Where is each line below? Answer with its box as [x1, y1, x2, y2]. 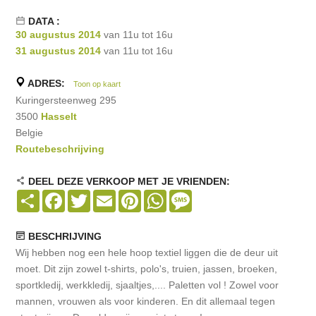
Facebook [65, 190, 110, 202]
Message [192, 190, 233, 202]
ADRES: [25, 78, 66, 90]
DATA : [25, 16, 61, 28]
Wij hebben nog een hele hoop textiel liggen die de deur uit [16, 247, 279, 259]
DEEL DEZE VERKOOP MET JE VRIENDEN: [25, 176, 231, 188]
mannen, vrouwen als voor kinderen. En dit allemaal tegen [16, 296, 276, 308]
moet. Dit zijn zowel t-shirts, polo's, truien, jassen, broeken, [16, 263, 278, 275]
